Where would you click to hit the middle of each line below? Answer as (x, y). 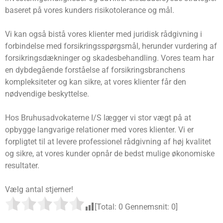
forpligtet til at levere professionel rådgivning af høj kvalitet (108, 142)
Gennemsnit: (147, 207)
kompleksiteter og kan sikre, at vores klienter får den (96, 82)
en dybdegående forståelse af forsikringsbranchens (95, 70)
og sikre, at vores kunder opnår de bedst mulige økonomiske (110, 154)
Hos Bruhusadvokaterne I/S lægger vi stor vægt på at (98, 118)
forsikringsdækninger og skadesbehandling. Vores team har (110, 58)
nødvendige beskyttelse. (47, 94)
